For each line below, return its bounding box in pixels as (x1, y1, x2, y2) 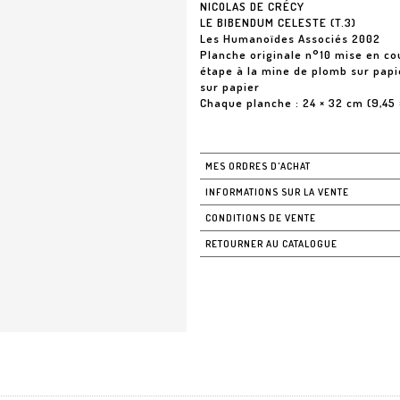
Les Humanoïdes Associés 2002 (200, 31, 380, 46)
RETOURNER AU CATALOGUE (205, 237, 337, 250)
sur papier (200, 79, 260, 94)
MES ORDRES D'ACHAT (205, 160, 311, 172)
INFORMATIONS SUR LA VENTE (205, 186, 349, 198)
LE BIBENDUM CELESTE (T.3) (200, 15, 356, 29)
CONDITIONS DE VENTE (205, 212, 316, 224)
